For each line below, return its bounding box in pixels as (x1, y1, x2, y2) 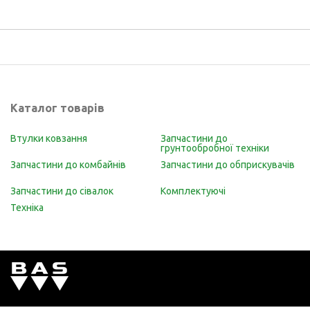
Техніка (10, 202, 44, 213)
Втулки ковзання (10, 133, 87, 144)
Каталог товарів (10, 102, 104, 114)
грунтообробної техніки (160, 143, 269, 154)
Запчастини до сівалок (10, 185, 113, 197)
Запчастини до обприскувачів (160, 159, 295, 170)
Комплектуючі (160, 185, 226, 197)
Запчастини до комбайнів (10, 159, 126, 170)
